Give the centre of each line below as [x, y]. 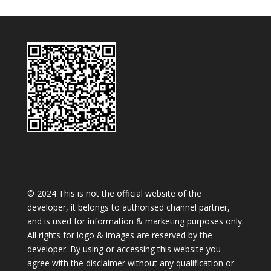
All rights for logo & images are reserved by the [119, 235]
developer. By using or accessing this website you [124, 249]
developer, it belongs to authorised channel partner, [128, 207]
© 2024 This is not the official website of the [114, 194]
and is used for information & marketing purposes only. [135, 221]
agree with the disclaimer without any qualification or [130, 263]
